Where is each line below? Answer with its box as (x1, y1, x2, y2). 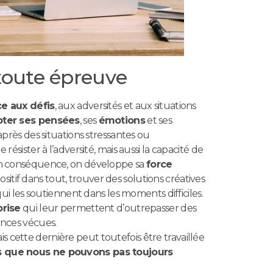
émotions (98, 115, 145, 127)
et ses (144, 115, 172, 127)
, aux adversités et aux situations (54, 100, 196, 112)
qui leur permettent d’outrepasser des (20, 202, 197, 214)
